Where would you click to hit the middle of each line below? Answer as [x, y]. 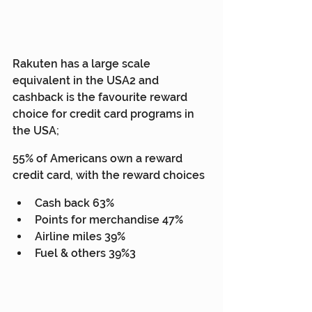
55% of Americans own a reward [99, 158]
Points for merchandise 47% [109, 219]
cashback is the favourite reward [101, 97]
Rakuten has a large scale [83, 63]
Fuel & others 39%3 [85, 253]
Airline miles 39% [80, 236]
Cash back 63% [75, 203]
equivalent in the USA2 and [87, 80]
